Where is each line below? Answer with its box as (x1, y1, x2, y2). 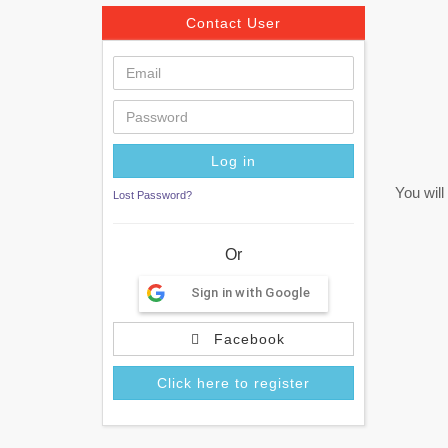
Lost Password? (113, 189, 192, 201)
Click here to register (156, 375, 310, 391)
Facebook (209, 331, 286, 347)
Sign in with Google (190, 285, 310, 300)
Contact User (185, 15, 281, 31)
